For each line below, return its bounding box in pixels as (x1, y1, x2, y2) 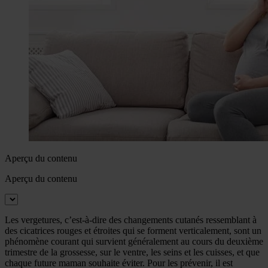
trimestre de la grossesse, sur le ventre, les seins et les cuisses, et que (5, 246, 260, 257)
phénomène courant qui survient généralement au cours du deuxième (5, 236, 263, 246)
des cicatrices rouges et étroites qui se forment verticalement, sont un (5, 225, 261, 236)
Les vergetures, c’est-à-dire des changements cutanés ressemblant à (5, 214, 257, 225)
